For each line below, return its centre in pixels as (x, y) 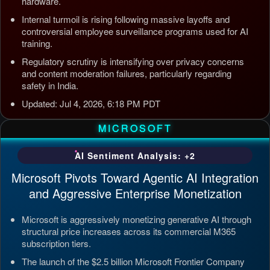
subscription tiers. (56, 243)
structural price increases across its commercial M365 (129, 231)
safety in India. (50, 85)
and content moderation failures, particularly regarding (127, 73)
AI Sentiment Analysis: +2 (135, 155)
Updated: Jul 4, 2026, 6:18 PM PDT (91, 103)
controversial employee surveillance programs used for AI (135, 31)
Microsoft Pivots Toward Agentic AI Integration (135, 177)
